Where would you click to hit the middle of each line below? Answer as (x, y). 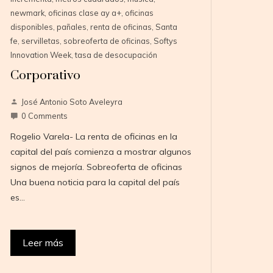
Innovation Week (41, 55)
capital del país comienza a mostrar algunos (101, 152)
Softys (166, 41)
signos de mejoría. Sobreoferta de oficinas (97, 167)
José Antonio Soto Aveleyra (72, 102)
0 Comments (45, 116)
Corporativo (46, 76)
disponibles (32, 27)
